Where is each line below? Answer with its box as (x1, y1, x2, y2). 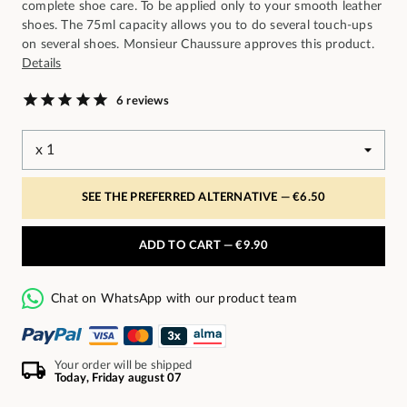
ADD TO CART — (138, 240, 236, 253)
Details (22, 56, 62, 71)
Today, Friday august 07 (55, 372, 183, 384)
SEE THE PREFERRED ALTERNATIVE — (81, 192, 293, 204)
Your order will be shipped (55, 359, 193, 372)
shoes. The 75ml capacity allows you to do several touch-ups (22, 18, 372, 33)
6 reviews (116, 94, 169, 107)
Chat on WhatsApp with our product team (51, 292, 297, 305)
